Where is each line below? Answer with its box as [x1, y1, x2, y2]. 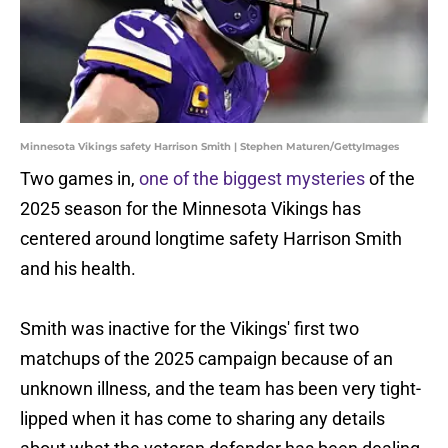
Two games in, [20, 168, 139, 190]
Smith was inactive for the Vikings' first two [20, 318, 359, 340]
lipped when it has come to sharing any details [20, 408, 385, 430]
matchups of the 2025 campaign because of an [20, 348, 393, 370]
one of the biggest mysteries [139, 168, 365, 190]
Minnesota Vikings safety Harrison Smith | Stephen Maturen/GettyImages [20, 140, 399, 154]
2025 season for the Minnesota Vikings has [20, 198, 361, 220]
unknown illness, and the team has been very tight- [20, 378, 421, 400]
